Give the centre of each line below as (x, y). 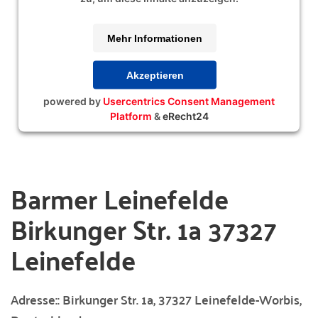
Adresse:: (37, 299)
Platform (131, 116)
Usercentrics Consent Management (189, 101)
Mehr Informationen (155, 38)
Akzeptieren (155, 75)
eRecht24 (185, 116)
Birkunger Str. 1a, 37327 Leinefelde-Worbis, (182, 299)
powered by (73, 101)
